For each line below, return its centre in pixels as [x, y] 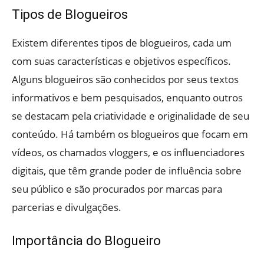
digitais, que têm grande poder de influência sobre [127, 170]
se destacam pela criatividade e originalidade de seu [131, 115]
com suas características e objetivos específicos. [121, 61]
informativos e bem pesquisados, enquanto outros [127, 97]
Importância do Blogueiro [86, 240]
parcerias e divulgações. [67, 207]
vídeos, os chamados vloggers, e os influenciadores [128, 152]
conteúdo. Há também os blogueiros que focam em [130, 134]
